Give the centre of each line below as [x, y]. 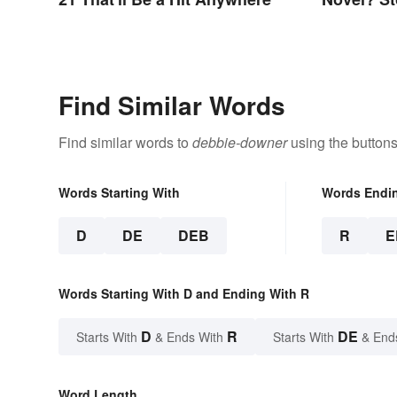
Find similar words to [125, 143]
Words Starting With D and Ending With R [184, 294]
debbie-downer [240, 143]
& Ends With [189, 337]
